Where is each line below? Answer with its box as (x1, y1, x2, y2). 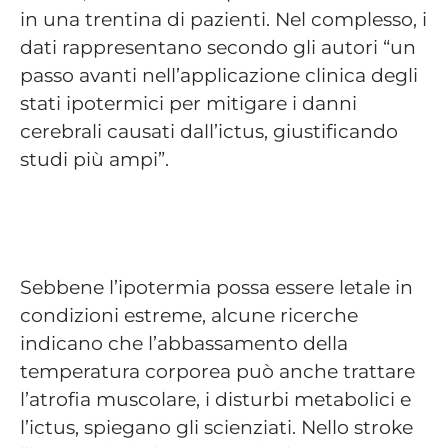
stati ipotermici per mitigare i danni (20, 91, 357, 116)
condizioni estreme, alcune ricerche (20, 302, 358, 327)
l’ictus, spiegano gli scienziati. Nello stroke (20, 414, 413, 439)
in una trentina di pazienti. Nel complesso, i (20, 7, 427, 32)
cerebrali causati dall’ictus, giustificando (20, 119, 398, 144)
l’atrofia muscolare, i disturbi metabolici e (20, 386, 411, 411)
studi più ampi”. (20, 147, 174, 172)
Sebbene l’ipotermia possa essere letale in (20, 274, 413, 299)
